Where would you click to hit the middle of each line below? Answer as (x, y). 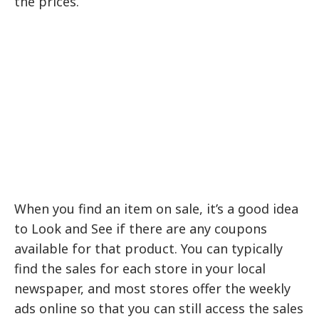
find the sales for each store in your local (140, 269)
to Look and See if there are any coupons (141, 229)
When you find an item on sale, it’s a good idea (157, 209)
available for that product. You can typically (149, 249)
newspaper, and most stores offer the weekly (153, 289)
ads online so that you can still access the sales (159, 309)
